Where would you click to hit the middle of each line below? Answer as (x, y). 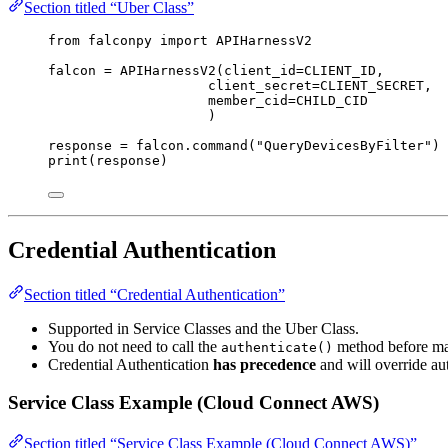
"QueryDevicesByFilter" (344, 145)
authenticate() (277, 347)
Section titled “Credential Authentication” (154, 294)
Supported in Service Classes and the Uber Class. (203, 328)
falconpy (120, 40)
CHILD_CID (332, 100)
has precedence (264, 364)
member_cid (248, 100)
